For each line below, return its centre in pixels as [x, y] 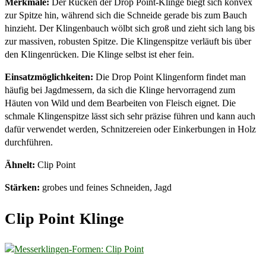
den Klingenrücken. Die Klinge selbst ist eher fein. [99, 55]
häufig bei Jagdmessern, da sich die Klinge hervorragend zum [120, 90]
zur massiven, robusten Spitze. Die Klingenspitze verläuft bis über [128, 42]
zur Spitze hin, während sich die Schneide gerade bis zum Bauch [126, 15]
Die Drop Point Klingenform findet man [170, 77]
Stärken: [22, 188]
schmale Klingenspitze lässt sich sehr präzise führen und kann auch [130, 116]
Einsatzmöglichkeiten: [49, 77]
